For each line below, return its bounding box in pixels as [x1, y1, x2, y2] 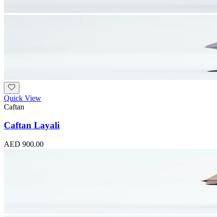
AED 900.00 [4, 140, 44, 149]
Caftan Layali [4, 120, 60, 131]
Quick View [4, 93, 41, 102]
